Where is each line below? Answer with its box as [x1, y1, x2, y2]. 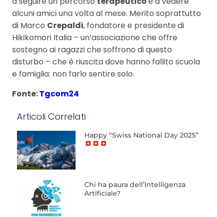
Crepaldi [47, 19, 83, 31]
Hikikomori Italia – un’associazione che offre [12, 31, 177, 43]
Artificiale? [84, 188, 121, 198]
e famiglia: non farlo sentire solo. [12, 68, 134, 79]
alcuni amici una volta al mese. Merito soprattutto [12, 7, 201, 19]
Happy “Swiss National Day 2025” [84, 130, 199, 139]
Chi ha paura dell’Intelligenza [84, 180, 186, 189]
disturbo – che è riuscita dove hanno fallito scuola [12, 56, 200, 67]
